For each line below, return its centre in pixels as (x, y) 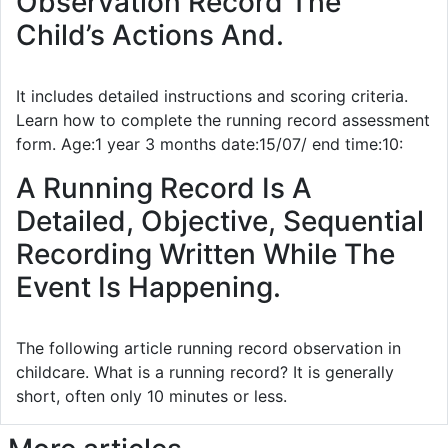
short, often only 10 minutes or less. (151, 395)
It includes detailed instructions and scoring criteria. (212, 95)
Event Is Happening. (148, 286)
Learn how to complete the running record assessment (223, 119)
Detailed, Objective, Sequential (220, 220)
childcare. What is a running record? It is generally (205, 371)
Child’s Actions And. (150, 34)
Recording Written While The (205, 253)
